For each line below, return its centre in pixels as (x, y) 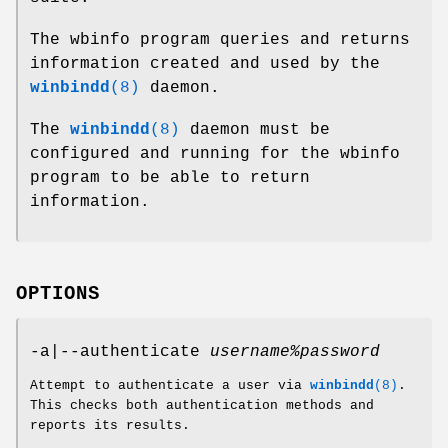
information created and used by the (205, 63)
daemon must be (255, 129)
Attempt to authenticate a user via (170, 386)
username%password (295, 352)
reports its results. (110, 426)
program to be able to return (170, 177)
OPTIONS (58, 294)
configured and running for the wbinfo (215, 153)
